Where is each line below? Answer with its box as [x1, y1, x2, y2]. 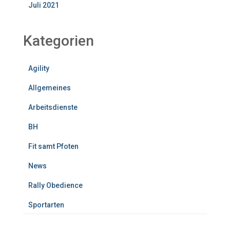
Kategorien [23, 32, 94, 49]
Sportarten [28, 200, 64, 209]
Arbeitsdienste [28, 103, 78, 111]
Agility [28, 64, 49, 72]
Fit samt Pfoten [28, 142, 79, 150]
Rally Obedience [28, 181, 83, 189]
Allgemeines [28, 83, 71, 92]
